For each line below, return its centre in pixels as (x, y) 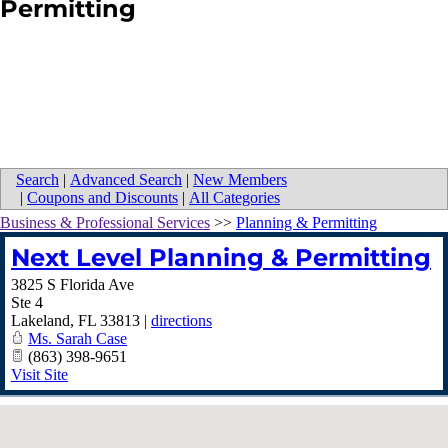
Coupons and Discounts (102, 198)
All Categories (234, 198)
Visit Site (39, 375)
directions (181, 321)
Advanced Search (126, 180)
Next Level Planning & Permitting (221, 258)
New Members (240, 180)
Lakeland (40, 321)
